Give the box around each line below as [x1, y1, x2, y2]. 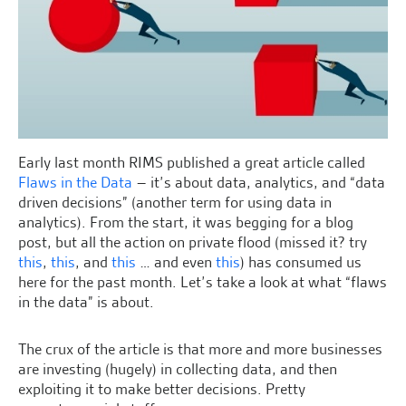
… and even [136, 252, 216, 273]
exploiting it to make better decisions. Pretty [18, 379, 305, 400]
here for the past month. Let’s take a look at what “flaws [18, 272, 387, 293]
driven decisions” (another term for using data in [18, 192, 332, 213]
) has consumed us [240, 252, 362, 273]
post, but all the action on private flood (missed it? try [18, 232, 367, 253]
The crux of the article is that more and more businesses [18, 339, 382, 360]
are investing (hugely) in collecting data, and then [18, 359, 337, 380]
